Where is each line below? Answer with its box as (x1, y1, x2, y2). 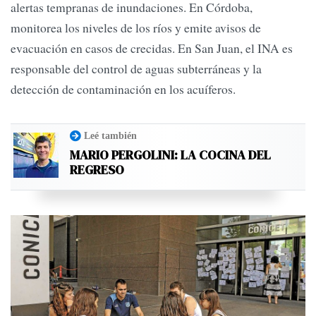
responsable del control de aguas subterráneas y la (11, 60, 262, 78)
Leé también (84, 130, 137, 142)
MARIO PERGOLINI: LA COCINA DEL (70, 146, 271, 164)
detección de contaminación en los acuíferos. (11, 80, 236, 98)
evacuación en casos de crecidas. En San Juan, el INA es (11, 39, 293, 57)
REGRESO (70, 161, 124, 179)
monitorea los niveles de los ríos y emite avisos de (11, 19, 261, 37)
